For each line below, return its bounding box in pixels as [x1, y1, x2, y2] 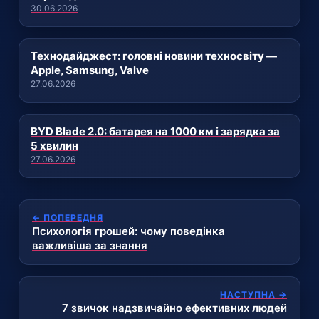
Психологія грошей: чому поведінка [32, 224, 225, 238]
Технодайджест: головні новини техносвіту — [31, 48, 277, 63]
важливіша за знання [32, 238, 147, 252]
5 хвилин [31, 138, 78, 152]
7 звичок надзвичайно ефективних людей [62, 300, 287, 315]
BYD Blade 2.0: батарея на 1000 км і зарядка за [31, 124, 280, 138]
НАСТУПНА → [220, 288, 287, 300]
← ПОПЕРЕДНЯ [32, 211, 103, 223]
